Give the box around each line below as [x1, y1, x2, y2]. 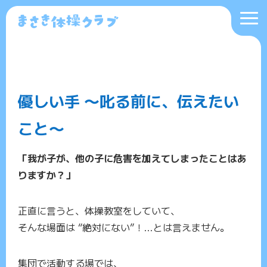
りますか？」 [18, 167, 75, 182]
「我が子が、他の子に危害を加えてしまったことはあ [18, 151, 247, 165]
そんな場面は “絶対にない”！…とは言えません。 [18, 220, 229, 234]
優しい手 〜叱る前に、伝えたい [18, 89, 239, 111]
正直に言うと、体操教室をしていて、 [18, 203, 180, 218]
